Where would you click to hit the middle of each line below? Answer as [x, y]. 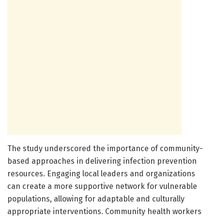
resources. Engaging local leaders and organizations [101, 173]
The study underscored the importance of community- [105, 148]
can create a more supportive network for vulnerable [102, 186]
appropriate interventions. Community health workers [104, 211]
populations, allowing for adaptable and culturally [96, 199]
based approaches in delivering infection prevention [102, 161]
